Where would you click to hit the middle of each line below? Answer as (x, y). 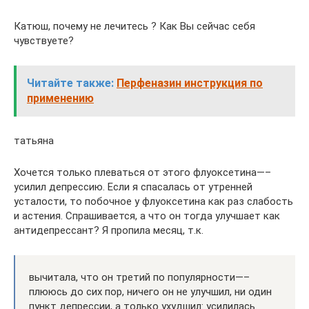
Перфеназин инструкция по (190, 83)
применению (60, 98)
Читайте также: (70, 83)
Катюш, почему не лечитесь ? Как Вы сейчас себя (134, 26)
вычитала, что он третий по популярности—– (139, 277)
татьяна (34, 141)
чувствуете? (44, 41)
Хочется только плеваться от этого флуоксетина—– (142, 172)
